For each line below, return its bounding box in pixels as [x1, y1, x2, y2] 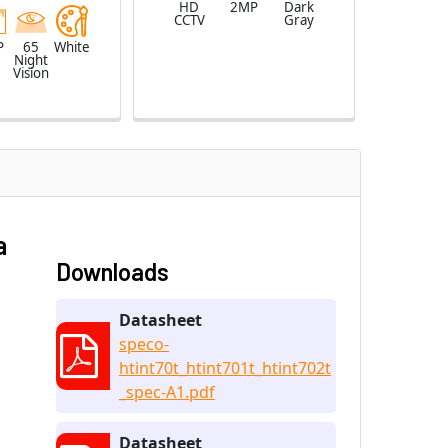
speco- [119, 332, 169, 355]
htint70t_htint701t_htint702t [119, 356, 331, 379]
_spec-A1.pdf [119, 380, 215, 403]
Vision [12, 63, 49, 82]
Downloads [56, 256, 169, 286]
